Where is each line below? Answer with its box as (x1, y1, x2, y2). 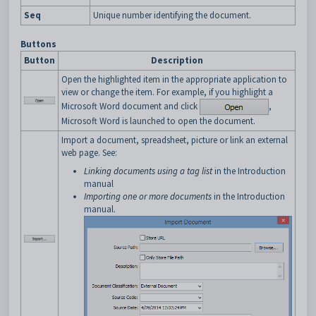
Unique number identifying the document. (93, 8, 251, 21)
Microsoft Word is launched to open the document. (61, 114, 255, 127)
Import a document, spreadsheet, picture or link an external (61, 133, 288, 146)
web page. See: (61, 146, 117, 159)
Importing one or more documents (84, 190, 212, 202)
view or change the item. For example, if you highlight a (61, 85, 273, 98)
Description (150, 54, 203, 66)
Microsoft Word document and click (61, 99, 200, 112)
